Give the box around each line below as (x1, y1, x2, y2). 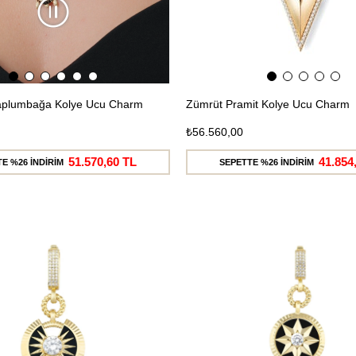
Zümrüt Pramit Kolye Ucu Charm (186, 97, 350, 110)
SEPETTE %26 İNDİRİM (219, 157, 314, 167)
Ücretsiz (110, 223, 154, 237)
